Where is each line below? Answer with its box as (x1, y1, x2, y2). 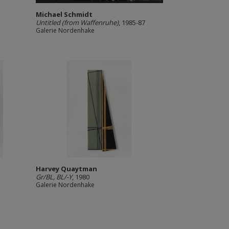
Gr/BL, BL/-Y (35, 172, 72, 181)
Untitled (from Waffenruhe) (35, 18, 119, 27)
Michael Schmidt (35, 10, 93, 19)
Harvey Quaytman (35, 164, 97, 173)
